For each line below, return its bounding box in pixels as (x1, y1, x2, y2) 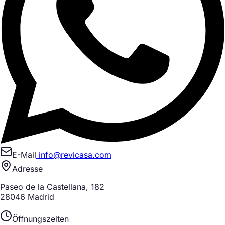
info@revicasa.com (36, 149, 111, 160)
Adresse (12, 163, 43, 174)
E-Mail (12, 149, 36, 160)
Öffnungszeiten (12, 213, 69, 224)
